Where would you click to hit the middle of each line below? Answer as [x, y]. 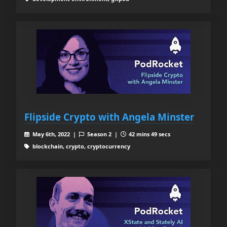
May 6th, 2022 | [55, 134]
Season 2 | [103, 134]
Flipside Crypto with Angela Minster [109, 117]
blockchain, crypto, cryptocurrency [80, 146]
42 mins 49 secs [149, 134]
